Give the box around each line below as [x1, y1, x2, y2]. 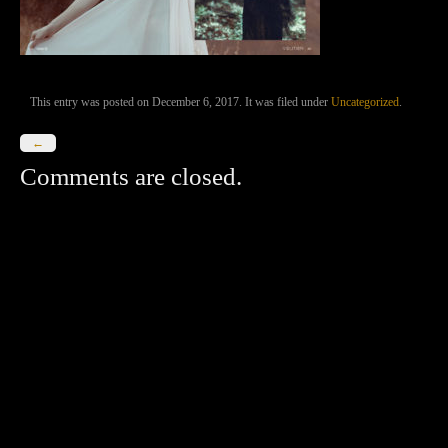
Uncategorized [331, 95, 399, 109]
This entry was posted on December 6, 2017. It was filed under [30, 95, 331, 109]
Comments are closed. [20, 163, 242, 190]
